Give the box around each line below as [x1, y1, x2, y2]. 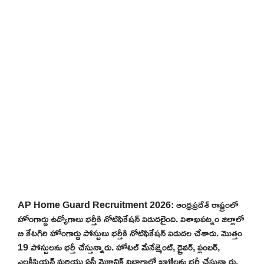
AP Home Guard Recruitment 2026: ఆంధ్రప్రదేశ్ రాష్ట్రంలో [18, 195, 238, 213]
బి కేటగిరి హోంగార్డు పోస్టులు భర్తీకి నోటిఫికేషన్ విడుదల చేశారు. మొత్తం [18, 223, 242, 242]
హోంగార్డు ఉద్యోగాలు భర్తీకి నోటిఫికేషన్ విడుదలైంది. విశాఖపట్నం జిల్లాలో [18, 209, 244, 227]
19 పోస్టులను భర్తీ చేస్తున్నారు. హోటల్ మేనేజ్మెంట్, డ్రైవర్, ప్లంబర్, [18, 237, 220, 256]
